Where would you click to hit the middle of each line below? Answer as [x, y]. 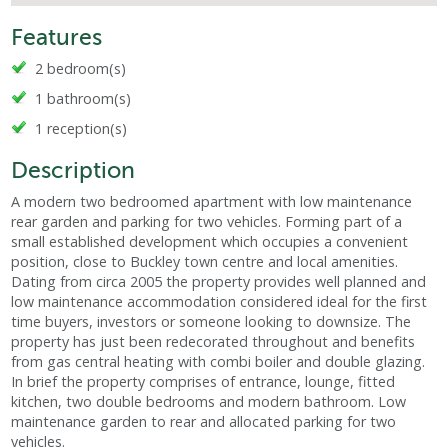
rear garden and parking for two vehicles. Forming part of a [207, 222]
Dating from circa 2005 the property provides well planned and [219, 282]
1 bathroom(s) [83, 99]
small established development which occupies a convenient [210, 242]
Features [57, 37]
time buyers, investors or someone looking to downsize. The [211, 322]
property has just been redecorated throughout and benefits [213, 342]
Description [73, 170]
